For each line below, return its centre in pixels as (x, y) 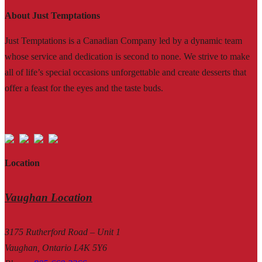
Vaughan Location (49, 197)
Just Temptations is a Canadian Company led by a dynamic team (123, 41)
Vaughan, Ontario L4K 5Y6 (56, 247)
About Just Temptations (52, 16)
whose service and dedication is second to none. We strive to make (127, 57)
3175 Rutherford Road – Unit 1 (63, 232)
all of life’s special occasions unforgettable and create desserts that (125, 73)
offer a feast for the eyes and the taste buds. (84, 88)
